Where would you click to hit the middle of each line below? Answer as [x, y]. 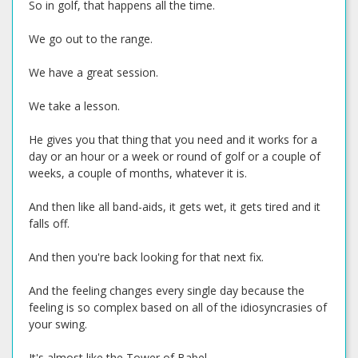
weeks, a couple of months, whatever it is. [138, 173]
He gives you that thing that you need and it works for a [173, 139]
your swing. [58, 324]
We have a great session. [93, 72]
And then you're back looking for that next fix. [146, 257]
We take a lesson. [74, 106]
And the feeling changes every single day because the [167, 290]
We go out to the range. [91, 39]
